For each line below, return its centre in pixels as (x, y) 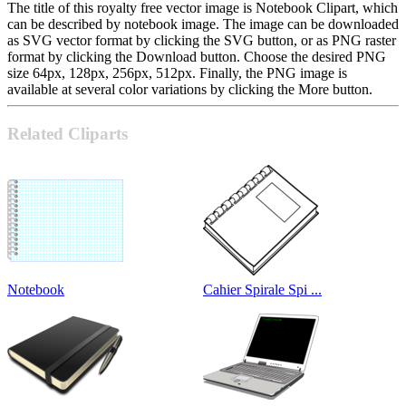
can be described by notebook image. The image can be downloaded (203, 24)
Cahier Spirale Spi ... (262, 290)
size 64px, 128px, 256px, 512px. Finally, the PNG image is (177, 73)
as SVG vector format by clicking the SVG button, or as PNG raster (202, 41)
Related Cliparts (68, 134)
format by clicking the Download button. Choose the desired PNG (197, 57)
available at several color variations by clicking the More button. (190, 90)
